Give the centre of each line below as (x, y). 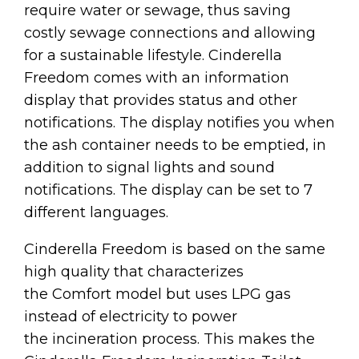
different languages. (98, 212)
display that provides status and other (161, 100)
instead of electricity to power (131, 316)
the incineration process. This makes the (169, 339)
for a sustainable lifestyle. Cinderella (153, 55)
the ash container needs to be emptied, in (175, 145)
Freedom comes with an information (157, 77)
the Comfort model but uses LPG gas (157, 294)
